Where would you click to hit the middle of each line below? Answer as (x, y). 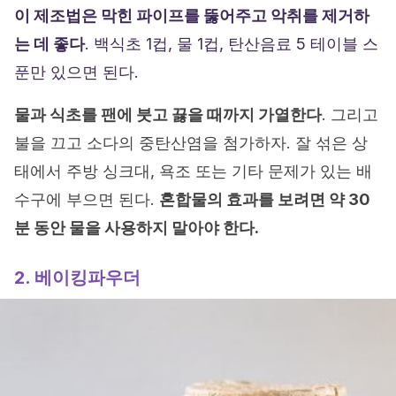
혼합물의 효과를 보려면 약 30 (265, 200)
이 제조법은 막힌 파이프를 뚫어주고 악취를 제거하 (192, 16)
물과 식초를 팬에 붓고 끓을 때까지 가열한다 (168, 115)
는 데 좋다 (49, 44)
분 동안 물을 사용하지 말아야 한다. (137, 228)
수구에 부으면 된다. (87, 200)
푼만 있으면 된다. (76, 72)
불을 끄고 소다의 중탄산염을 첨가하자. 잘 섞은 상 (191, 143)
